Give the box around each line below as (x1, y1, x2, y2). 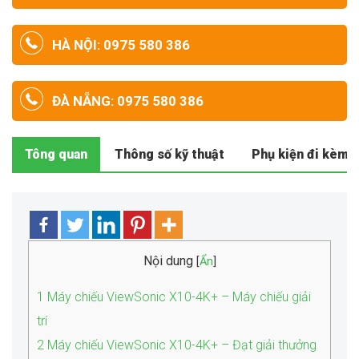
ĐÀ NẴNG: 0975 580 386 (52, 93, 204, 109)
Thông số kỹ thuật (115, 147, 224, 162)
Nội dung (143, 253, 193, 268)
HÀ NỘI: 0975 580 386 (52, 37, 190, 53)
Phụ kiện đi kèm (252, 147, 349, 162)
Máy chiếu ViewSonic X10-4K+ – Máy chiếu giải (44, 289, 311, 305)
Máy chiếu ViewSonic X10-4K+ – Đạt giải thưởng (44, 337, 317, 353)
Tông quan (25, 147, 87, 162)
